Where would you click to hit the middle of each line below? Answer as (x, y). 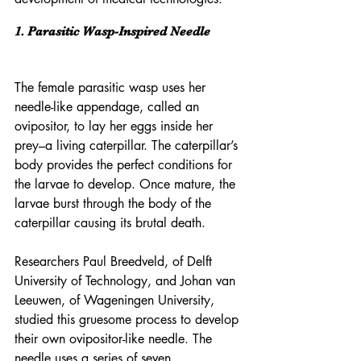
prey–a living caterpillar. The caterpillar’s (128, 145)
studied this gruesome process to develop (129, 320)
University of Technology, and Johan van (127, 281)
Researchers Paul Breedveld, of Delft (115, 261)
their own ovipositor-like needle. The (115, 339)
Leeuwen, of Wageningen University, (116, 300)
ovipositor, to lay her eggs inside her (116, 126)
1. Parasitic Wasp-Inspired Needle (112, 31)
